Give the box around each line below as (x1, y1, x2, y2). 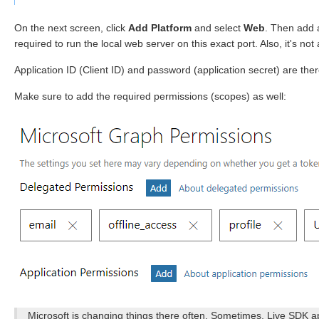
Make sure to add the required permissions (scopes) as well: (14, 90, 286, 102)
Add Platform (128, 21, 192, 33)
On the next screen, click (14, 21, 128, 33)
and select (192, 21, 244, 33)
